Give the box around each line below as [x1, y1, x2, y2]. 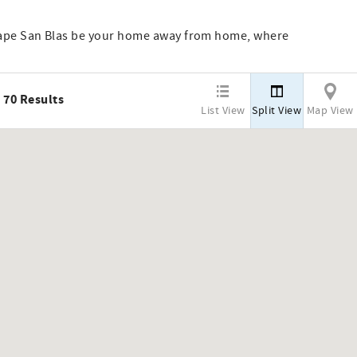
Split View [252, 104, 302, 118]
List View [201, 104, 245, 118]
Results [19, 91, 65, 108]
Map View [306, 104, 354, 118]
